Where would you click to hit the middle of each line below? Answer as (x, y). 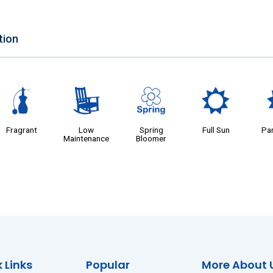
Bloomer (151, 138)
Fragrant (22, 129)
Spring (151, 129)
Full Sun (216, 129)
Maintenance (87, 138)
